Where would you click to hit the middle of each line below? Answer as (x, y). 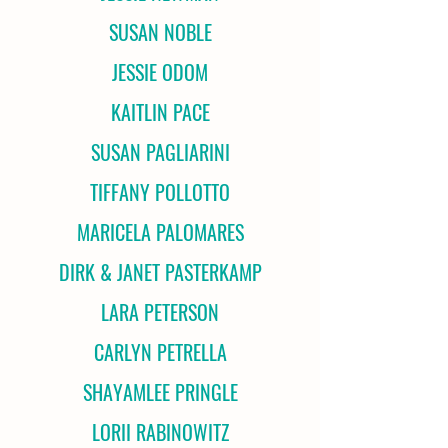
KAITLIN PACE (160, 112)
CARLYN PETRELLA (160, 352)
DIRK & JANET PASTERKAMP (160, 272)
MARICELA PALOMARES (160, 232)
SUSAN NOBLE (160, 32)
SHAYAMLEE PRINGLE (160, 392)
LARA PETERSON (160, 312)
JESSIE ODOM (160, 72)
